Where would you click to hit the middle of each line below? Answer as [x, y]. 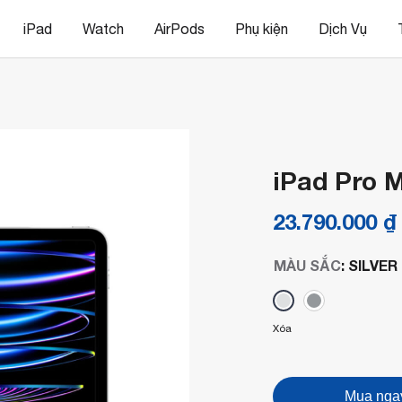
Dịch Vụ [342, 29]
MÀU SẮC [307, 265]
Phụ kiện [261, 29]
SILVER [372, 265]
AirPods [179, 29]
